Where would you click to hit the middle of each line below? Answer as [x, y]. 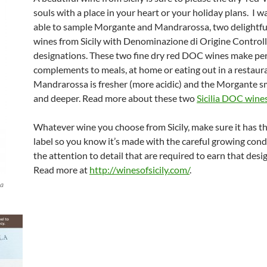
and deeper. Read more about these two [115, 98]
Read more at [61, 170]
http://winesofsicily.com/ [139, 170]
